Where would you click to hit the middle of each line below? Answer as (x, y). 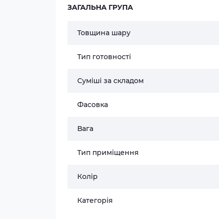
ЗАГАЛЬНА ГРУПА (100, 7)
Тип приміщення (108, 153)
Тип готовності (104, 57)
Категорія (95, 200)
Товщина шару (104, 33)
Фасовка (93, 105)
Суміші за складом (110, 81)
